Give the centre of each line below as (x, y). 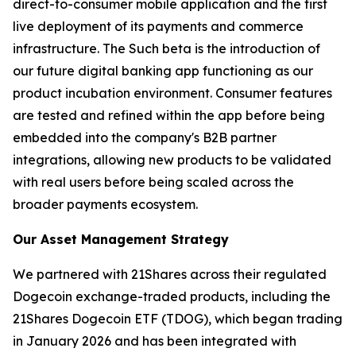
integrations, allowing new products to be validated (172, 160)
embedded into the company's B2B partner (145, 137)
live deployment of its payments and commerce (158, 26)
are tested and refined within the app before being (169, 115)
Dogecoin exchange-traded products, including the (172, 296)
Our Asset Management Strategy (121, 239)
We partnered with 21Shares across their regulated (170, 274)
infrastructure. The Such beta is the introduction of (166, 48)
